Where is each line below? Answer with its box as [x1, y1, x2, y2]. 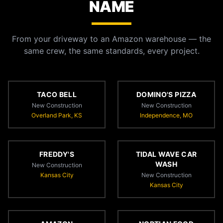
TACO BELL [36, 90, 77, 99]
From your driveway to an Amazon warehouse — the [12, 34, 211, 44]
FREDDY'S [39, 150, 74, 158]
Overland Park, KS [31, 111, 82, 119]
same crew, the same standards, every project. [23, 46, 200, 56]
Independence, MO [140, 111, 193, 119]
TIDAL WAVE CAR [135, 150, 197, 158]
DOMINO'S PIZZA [136, 90, 196, 99]
